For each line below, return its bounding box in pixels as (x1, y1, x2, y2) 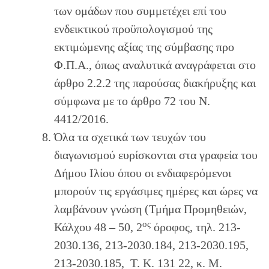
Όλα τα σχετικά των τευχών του (54, 130, 206, 144)
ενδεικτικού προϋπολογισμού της (54, 22, 213, 36)
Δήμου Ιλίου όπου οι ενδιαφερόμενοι (54, 166, 231, 180)
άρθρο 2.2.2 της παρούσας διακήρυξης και (54, 76, 256, 90)
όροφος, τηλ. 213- (151, 220, 241, 234)
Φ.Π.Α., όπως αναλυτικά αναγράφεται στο (54, 58, 256, 72)
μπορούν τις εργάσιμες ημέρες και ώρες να (54, 184, 258, 198)
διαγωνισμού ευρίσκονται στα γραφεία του (54, 148, 258, 162)
